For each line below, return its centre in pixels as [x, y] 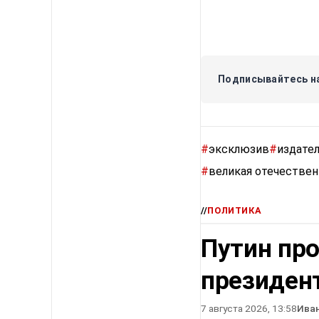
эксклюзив [239, 150]
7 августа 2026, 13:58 [249, 309]
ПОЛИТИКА [235, 211]
